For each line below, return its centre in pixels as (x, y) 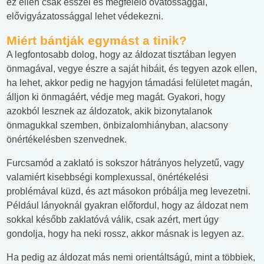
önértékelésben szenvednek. (67, 140)
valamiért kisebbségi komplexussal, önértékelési (108, 177)
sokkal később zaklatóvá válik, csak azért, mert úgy (113, 220)
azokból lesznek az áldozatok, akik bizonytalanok (109, 111)
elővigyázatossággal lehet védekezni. (85, 16)
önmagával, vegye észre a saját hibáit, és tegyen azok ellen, (132, 69)
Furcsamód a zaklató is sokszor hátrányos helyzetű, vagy (125, 163)
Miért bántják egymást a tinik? (97, 41)
